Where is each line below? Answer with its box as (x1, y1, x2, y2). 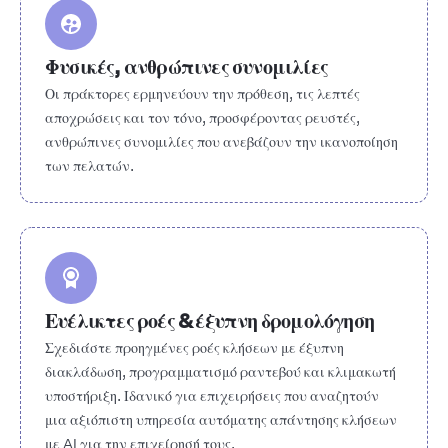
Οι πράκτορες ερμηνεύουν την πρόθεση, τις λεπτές (45, 84, 360, 104)
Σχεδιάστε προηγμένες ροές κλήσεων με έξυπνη (45, 338, 344, 358)
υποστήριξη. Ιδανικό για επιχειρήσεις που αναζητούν (45, 386, 379, 406)
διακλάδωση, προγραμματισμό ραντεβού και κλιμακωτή (45, 362, 396, 382)
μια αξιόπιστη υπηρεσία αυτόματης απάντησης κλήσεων (45, 410, 397, 430)
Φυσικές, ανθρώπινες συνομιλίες (45, 53, 328, 80)
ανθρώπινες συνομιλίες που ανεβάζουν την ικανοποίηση (45, 132, 398, 152)
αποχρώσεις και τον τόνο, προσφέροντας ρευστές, (45, 108, 360, 128)
